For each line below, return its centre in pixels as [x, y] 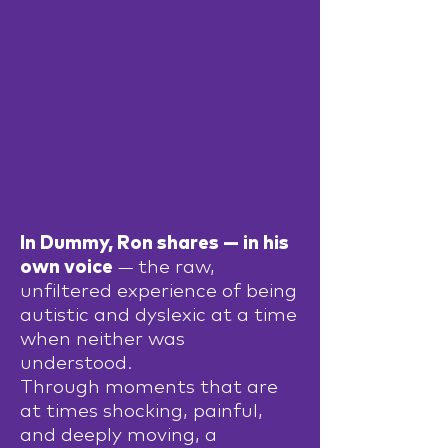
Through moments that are [149, 387]
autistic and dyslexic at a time [158, 315]
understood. [76, 363]
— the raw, [164, 267]
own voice [66, 267]
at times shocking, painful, [141, 411]
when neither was [102, 339]
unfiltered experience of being [158, 291]
